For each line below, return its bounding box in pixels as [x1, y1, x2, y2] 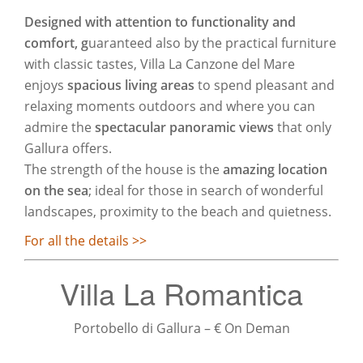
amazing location [220, 160, 327, 179]
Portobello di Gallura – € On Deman [73, 319, 290, 338]
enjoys [24, 76, 67, 95]
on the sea [24, 181, 88, 200]
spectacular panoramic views [95, 118, 274, 137]
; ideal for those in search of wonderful [88, 181, 323, 200]
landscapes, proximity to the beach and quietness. [24, 203, 331, 221]
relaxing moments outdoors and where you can [24, 97, 315, 116]
